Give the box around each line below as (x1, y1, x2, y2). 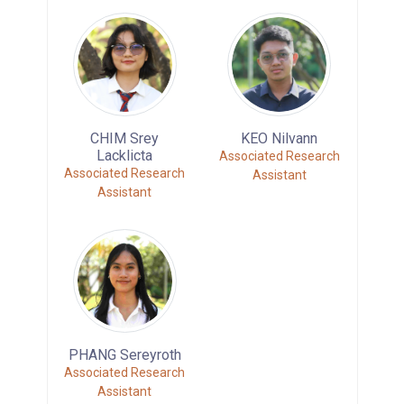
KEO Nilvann (241, 129, 318, 147)
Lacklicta (96, 146, 153, 164)
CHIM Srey (90, 129, 160, 147)
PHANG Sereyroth (68, 345, 181, 363)
